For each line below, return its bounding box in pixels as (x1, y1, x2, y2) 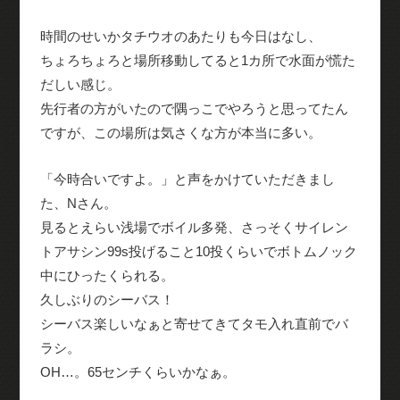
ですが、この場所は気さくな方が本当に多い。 (39, 124, 321, 140)
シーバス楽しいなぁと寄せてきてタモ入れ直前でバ (39, 315, 348, 331)
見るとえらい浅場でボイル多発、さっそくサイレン (39, 219, 348, 235)
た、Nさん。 (39, 195, 117, 211)
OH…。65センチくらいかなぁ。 (39, 363, 236, 379)
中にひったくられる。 (39, 267, 174, 283)
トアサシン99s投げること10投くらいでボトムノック (39, 243, 357, 259)
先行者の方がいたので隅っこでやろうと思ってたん (39, 100, 348, 116)
